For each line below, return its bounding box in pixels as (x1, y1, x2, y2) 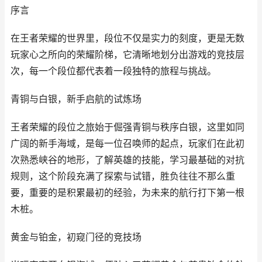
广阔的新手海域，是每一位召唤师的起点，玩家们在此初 (11, 138, 244, 149)
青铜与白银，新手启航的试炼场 (11, 94, 142, 105)
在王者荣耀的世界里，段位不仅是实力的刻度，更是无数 (11, 33, 244, 44)
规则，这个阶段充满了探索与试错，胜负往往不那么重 (11, 171, 235, 182)
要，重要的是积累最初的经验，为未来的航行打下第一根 (11, 187, 244, 198)
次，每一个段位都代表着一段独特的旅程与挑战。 (11, 65, 216, 77)
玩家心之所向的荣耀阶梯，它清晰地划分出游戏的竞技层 (11, 49, 244, 60)
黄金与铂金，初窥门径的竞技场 (11, 232, 142, 243)
